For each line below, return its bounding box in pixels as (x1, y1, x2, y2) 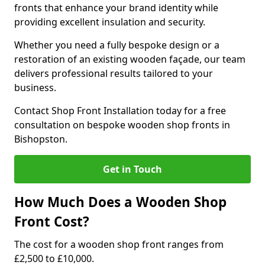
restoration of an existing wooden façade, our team (14, 53, 245, 66)
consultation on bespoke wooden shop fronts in (14, 118, 230, 131)
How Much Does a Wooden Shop (14, 193, 227, 211)
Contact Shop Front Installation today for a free (14, 104, 226, 117)
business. (14, 81, 56, 94)
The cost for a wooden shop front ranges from (14, 238, 224, 251)
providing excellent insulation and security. (14, 15, 205, 28)
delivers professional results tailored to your (14, 67, 213, 80)
